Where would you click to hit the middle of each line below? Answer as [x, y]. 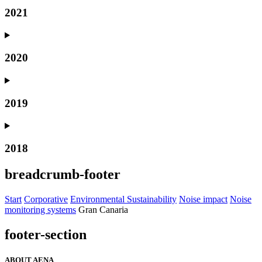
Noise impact [203, 199]
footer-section [46, 234]
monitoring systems [40, 209]
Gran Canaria [103, 209]
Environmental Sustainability [123, 199]
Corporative [46, 199]
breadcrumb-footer [63, 175]
